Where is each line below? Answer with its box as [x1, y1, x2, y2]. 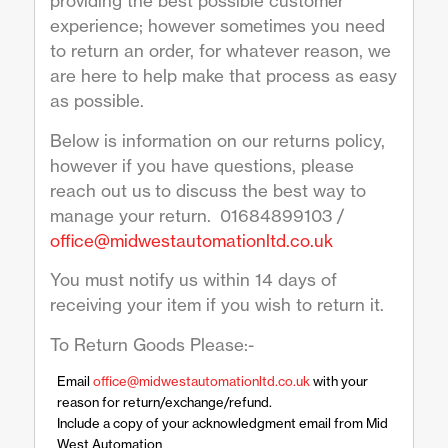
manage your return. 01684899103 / [49, 204, 344, 226]
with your [309, 373, 368, 390]
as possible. [49, 90, 144, 112]
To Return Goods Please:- [49, 333, 254, 355]
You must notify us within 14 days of [49, 269, 337, 291]
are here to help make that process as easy [49, 65, 397, 87]
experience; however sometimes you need [49, 15, 385, 37]
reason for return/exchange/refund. [56, 394, 272, 411]
